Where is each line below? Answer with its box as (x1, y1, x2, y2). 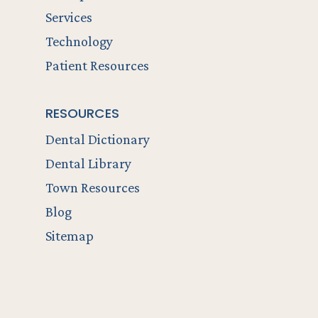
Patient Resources (45, 57, 149, 74)
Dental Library (45, 155, 131, 172)
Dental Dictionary (45, 131, 150, 148)
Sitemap (45, 228, 94, 244)
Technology (45, 33, 113, 50)
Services (45, 9, 92, 26)
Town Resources (45, 180, 140, 196)
